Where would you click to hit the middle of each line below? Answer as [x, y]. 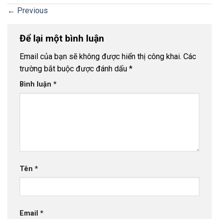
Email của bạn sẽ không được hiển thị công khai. [100, 57]
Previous [32, 10]
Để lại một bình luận [63, 38]
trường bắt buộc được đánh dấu [74, 69]
